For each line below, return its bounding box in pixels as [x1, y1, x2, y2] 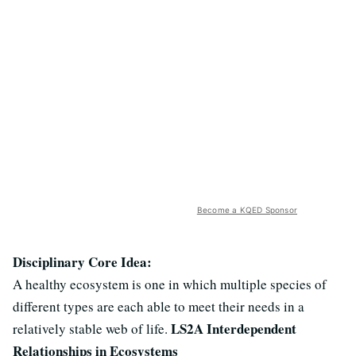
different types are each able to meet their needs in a [13, 297, 304, 315]
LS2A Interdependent [171, 319, 296, 339]
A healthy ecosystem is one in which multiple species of [13, 275, 327, 293]
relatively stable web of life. [13, 319, 171, 338]
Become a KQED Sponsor [196, 205, 297, 215]
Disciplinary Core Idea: [13, 252, 152, 272]
